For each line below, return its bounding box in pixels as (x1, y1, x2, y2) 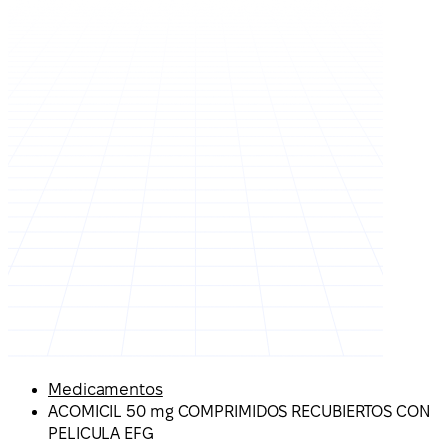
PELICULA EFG (48, 425, 154, 442)
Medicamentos (48, 381, 163, 398)
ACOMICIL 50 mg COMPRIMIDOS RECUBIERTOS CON (48, 403, 431, 420)
